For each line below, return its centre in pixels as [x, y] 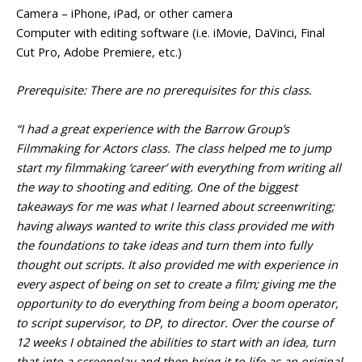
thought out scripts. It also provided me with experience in [177, 264]
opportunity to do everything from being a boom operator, [177, 303]
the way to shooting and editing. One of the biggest [157, 186]
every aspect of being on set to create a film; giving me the [176, 283]
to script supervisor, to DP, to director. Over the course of [175, 322]
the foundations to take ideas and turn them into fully [164, 244]
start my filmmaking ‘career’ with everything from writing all [179, 167]
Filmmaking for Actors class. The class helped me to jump [174, 147]
